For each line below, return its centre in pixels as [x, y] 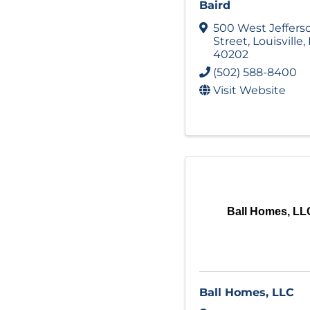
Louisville [278, 41]
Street [230, 41]
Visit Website [249, 90]
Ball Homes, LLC [247, 292]
